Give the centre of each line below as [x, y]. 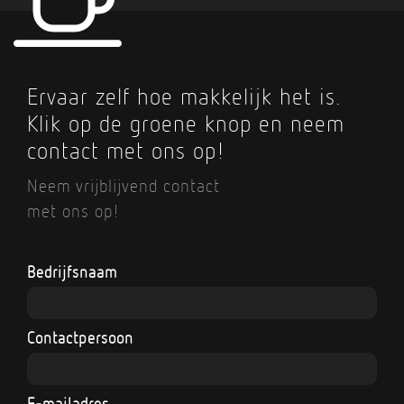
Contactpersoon [80, 337]
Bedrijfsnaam [72, 271]
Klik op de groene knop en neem [186, 123]
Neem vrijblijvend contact [124, 185]
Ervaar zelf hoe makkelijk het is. [184, 96]
